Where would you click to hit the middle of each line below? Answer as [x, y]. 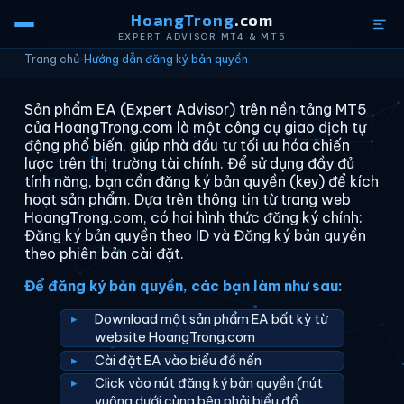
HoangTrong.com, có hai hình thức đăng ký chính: [193, 217]
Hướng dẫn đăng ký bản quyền [165, 59]
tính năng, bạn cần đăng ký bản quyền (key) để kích [201, 181]
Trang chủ [51, 59]
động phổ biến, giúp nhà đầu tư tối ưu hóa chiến [187, 145]
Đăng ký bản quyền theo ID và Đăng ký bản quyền [195, 235]
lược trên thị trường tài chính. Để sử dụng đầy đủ [189, 163]
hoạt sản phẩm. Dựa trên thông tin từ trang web [187, 199]
